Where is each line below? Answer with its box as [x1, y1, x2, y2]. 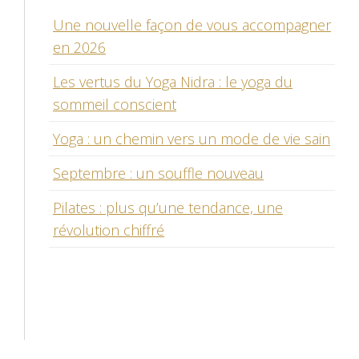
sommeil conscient [53, 94, 176, 114]
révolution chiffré [53, 220, 164, 240]
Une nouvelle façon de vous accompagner [53, 14, 331, 34]
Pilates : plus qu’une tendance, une [53, 197, 283, 217]
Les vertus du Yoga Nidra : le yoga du [53, 71, 292, 91]
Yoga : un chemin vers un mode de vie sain [53, 128, 330, 148]
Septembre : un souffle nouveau [53, 163, 264, 183]
